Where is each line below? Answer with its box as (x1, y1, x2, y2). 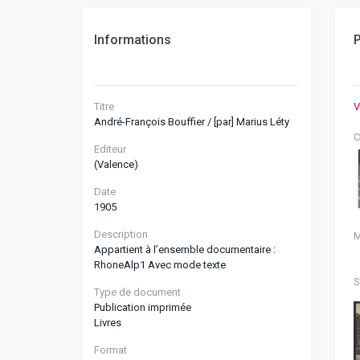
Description (94, 228, 148, 240)
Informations (94, 32, 171, 47)
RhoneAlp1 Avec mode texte (94, 259, 226, 271)
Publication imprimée (94, 301, 191, 313)
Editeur (94, 143, 126, 155)
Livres (94, 317, 121, 329)
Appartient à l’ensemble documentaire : (94, 243, 276, 256)
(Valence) (94, 158, 138, 170)
